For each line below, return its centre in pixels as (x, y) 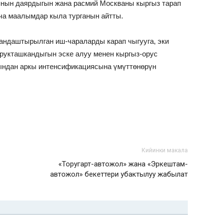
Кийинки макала (165, 150)
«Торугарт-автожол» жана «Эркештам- (123, 164)
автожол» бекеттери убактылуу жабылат (119, 174)
